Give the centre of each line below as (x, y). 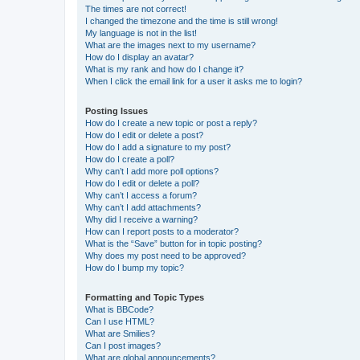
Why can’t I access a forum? (141, 195)
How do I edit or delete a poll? (142, 183)
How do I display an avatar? (139, 57)
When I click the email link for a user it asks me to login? (194, 81)
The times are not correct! (136, 8)
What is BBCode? (119, 309)
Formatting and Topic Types (145, 297)
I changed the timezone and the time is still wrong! (182, 20)
